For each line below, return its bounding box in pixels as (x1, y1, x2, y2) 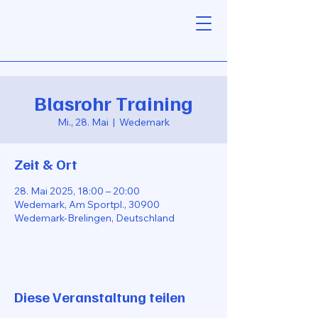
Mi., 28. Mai (57, 116, 109, 128)
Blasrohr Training (34, 90, 193, 115)
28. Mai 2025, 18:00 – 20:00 (14, 185, 140, 197)
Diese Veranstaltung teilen (14, 287, 185, 306)
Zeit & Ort (14, 155, 77, 173)
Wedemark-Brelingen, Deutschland (14, 212, 175, 224)
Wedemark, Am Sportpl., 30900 (14, 198, 160, 211)
